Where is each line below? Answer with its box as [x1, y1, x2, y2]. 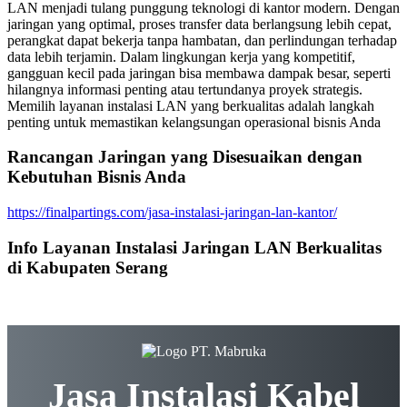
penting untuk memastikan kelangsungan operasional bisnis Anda [7, 114, 381, 130]
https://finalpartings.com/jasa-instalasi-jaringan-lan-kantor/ [7, 204, 337, 220]
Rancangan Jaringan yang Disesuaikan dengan [7, 147, 362, 167]
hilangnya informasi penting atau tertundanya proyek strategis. [7, 81, 362, 97]
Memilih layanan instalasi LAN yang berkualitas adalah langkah [7, 97, 374, 114]
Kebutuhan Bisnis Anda [7, 167, 186, 187]
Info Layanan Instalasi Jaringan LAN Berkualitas [7, 237, 382, 257]
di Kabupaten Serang [7, 257, 168, 277]
